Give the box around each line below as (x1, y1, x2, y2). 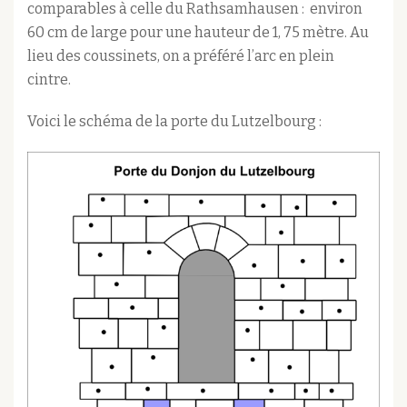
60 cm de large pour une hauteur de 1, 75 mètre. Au (27, 24, 369, 42)
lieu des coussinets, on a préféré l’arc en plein (27, 47, 334, 65)
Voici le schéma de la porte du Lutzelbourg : (27, 113, 322, 131)
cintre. (27, 71, 71, 89)
